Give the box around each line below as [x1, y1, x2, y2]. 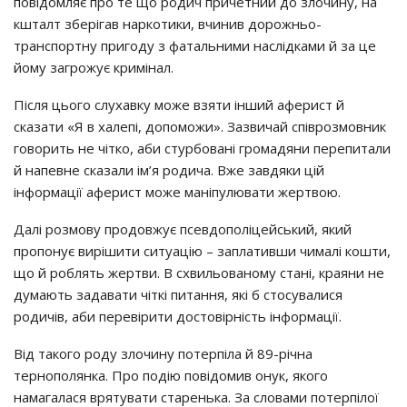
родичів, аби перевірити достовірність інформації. [14, 307, 342, 325]
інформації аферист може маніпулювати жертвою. [14, 183, 341, 201]
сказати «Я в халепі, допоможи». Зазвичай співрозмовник [14, 117, 386, 135]
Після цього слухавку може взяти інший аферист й [14, 95, 344, 114]
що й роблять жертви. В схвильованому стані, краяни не [14, 263, 384, 282]
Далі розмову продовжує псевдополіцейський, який [14, 220, 352, 238]
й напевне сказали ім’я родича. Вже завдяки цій [14, 161, 324, 179]
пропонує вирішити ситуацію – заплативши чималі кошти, [14, 242, 391, 260]
